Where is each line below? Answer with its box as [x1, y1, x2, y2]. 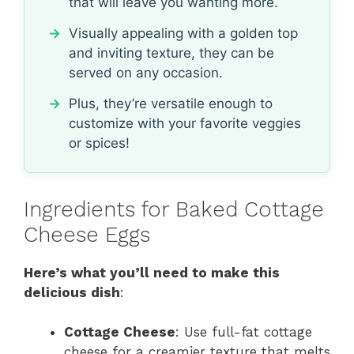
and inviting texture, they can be [69, 44, 274, 61]
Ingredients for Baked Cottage [24, 196, 324, 222]
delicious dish [24, 284, 120, 300]
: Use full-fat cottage [175, 324, 312, 341]
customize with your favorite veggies [69, 115, 301, 131]
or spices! [69, 134, 130, 151]
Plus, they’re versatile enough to [69, 95, 273, 111]
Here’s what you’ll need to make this [24, 264, 280, 281]
